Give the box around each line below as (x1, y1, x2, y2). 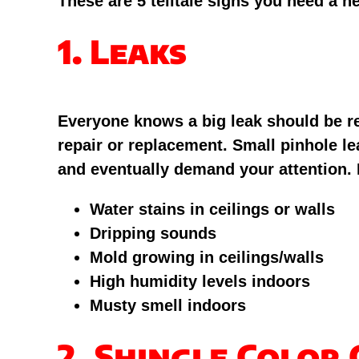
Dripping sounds (89, 224, 216, 243)
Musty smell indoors (89, 296, 246, 315)
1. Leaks (57, 31, 187, 72)
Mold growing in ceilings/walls (89, 248, 324, 267)
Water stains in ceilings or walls (89, 200, 335, 219)
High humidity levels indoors (89, 272, 310, 291)
